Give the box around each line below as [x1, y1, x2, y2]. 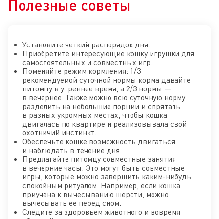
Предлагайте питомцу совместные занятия [22, 154, 176, 164]
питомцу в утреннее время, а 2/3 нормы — [22, 84, 171, 94]
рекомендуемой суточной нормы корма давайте [22, 75, 191, 85]
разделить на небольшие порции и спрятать [22, 101, 180, 111]
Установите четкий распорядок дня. [22, 40, 150, 50]
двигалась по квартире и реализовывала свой [22, 119, 187, 129]
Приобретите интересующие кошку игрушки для [22, 48, 194, 59]
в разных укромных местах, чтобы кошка [22, 110, 167, 120]
